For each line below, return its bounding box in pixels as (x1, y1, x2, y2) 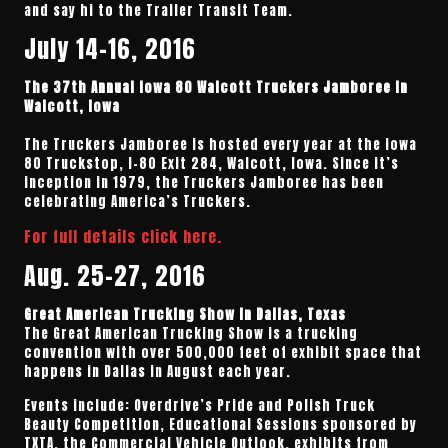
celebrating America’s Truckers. (24, 191, 252, 211)
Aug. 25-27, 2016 (24, 257, 207, 294)
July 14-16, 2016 (24, 30, 197, 67)
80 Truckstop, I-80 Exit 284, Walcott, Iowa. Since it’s (24, 153, 400, 173)
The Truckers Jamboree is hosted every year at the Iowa (24, 134, 418, 154)
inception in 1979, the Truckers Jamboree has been (24, 172, 385, 192)
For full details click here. (24, 224, 223, 248)
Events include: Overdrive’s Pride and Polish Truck (24, 395, 376, 415)
